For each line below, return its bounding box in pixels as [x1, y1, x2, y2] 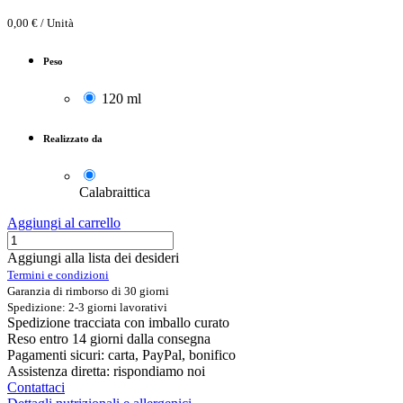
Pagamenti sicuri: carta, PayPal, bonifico [7, 347, 236, 363]
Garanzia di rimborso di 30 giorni [7, 284, 169, 299]
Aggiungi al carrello [7, 215, 121, 231]
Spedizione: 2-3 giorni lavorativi [7, 300, 167, 315]
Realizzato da [43, 133, 103, 145]
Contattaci [7, 380, 65, 396]
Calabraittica [79, 184, 150, 201]
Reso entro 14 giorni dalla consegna [7, 331, 210, 347]
